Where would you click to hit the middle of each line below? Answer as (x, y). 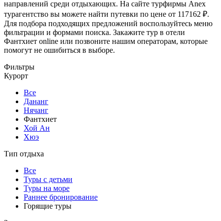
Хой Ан (37, 128)
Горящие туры (48, 206)
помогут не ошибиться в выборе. (59, 50)
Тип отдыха (24, 153)
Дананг (36, 101)
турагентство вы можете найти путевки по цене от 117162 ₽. (107, 14)
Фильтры (19, 67)
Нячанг (36, 110)
